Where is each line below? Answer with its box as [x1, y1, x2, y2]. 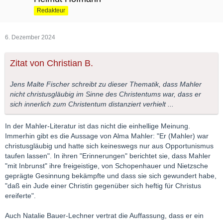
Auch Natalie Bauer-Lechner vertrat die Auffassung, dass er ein [5, 212, 204, 220]
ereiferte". [5, 192, 36, 200]
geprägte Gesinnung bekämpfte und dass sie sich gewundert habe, [5, 172, 217, 180]
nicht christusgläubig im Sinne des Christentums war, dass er [10, 90, 201, 99]
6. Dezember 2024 [5, 34, 55, 41]
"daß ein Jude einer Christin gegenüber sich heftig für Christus [5, 182, 201, 190]
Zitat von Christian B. [10, 58, 93, 69]
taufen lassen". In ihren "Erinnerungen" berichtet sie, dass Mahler [5, 152, 211, 160]
